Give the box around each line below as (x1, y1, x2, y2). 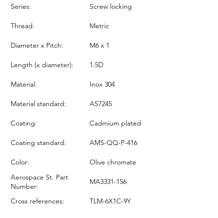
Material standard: (11, 99, 66, 108)
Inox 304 (90, 79, 115, 89)
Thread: (11, 21, 35, 30)
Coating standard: (11, 138, 66, 147)
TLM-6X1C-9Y (90, 196, 131, 205)
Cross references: (11, 196, 64, 205)
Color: (11, 157, 29, 166)
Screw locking (90, 1, 132, 11)
